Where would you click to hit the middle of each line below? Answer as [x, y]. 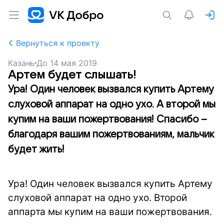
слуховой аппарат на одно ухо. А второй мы [112, 104]
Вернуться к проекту [58, 43]
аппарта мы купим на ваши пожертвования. [110, 212]
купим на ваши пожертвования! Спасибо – [107, 119]
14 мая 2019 [74, 63]
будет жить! [36, 149]
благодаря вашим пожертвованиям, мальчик [111, 134]
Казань [21, 63]
